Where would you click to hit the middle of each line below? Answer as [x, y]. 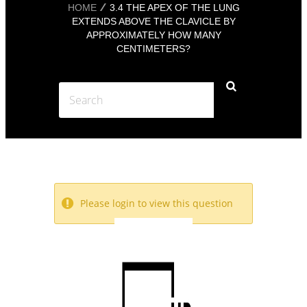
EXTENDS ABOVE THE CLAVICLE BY [153, 22]
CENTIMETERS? [153, 49]
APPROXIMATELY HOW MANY [153, 35]
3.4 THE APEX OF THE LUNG [174, 8]
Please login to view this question [157, 204]
